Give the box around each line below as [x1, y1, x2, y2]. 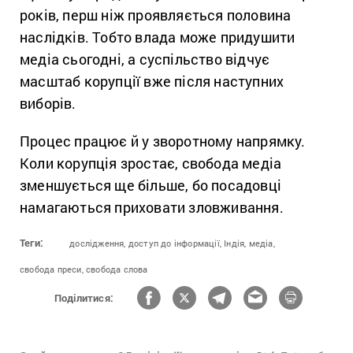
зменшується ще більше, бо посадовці [20, 176, 282, 195]
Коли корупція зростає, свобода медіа [20, 154, 282, 173]
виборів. [20, 94, 76, 113]
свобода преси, [20, 263, 84, 276]
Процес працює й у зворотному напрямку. [20, 132, 306, 151]
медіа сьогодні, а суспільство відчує [20, 50, 270, 69]
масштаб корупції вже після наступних [20, 72, 284, 91]
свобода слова [86, 263, 148, 276]
